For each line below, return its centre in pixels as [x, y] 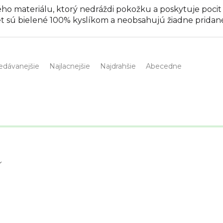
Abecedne [164, 66]
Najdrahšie [118, 66]
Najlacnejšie [70, 66]
